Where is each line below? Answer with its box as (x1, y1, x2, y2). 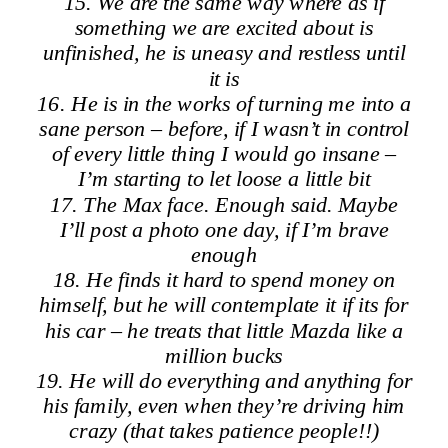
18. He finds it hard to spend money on (52, 267, 396, 292)
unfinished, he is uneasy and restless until (42, 40, 406, 65)
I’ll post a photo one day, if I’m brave (59, 216, 389, 241)
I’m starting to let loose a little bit (77, 166, 371, 191)
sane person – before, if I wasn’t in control (39, 116, 409, 140)
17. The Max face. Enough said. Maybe (49, 191, 399, 216)
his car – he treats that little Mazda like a (44, 317, 404, 342)
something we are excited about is (74, 15, 374, 40)
